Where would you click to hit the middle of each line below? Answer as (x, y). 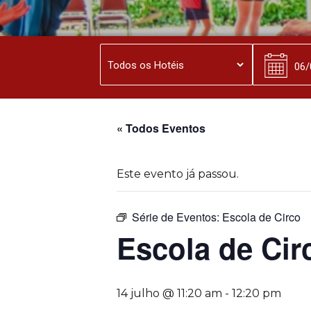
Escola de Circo (261, 217)
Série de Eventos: (177, 217)
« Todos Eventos (161, 128)
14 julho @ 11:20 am (169, 293)
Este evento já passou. (178, 174)
